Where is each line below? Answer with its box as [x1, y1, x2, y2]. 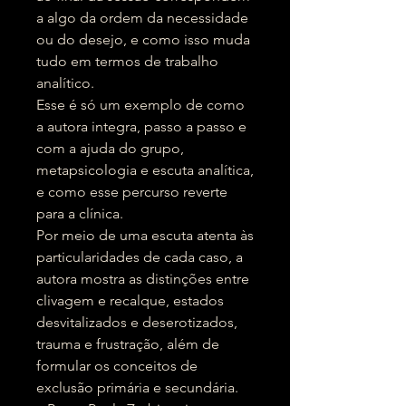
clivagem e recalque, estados [36, 292, 224, 309]
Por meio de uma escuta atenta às [36, 227, 254, 244]
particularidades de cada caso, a [36, 248, 243, 266]
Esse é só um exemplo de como [36, 96, 245, 113]
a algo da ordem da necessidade [36, 9, 248, 26]
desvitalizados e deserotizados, [36, 314, 237, 331]
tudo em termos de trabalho [36, 53, 218, 70]
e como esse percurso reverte [36, 183, 227, 200]
